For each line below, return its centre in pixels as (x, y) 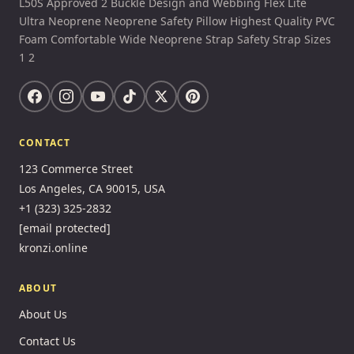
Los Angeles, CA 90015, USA (92, 189)
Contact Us (47, 341)
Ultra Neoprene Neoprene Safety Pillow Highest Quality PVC (177, 21)
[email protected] (65, 228)
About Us (43, 314)
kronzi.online (53, 248)
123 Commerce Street (76, 169)
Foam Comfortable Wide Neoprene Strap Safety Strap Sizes (175, 40)
